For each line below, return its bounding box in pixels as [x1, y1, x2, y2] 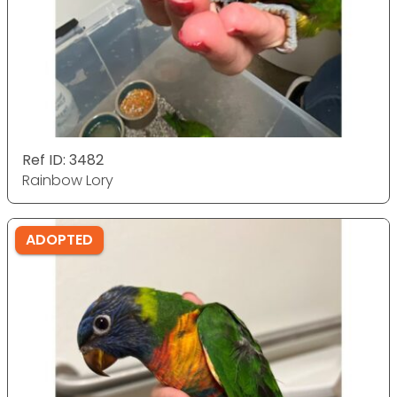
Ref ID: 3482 [22, 150, 104, 170]
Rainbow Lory [22, 170, 113, 191]
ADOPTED [26, 230, 93, 250]
